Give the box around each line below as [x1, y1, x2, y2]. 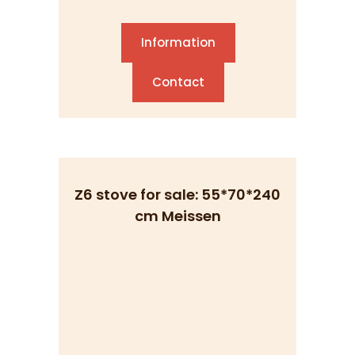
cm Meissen [134, 206, 221, 226]
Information [141, 34, 216, 51]
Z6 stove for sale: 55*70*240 [74, 185, 281, 204]
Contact [152, 74, 204, 90]
